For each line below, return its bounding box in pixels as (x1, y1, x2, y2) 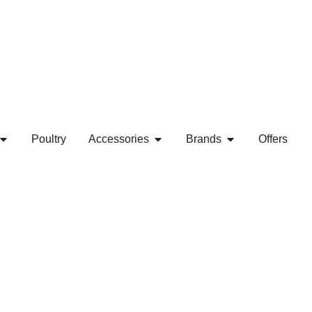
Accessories (88, 133, 149, 145)
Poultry (31, 133, 66, 145)
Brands (186, 133, 221, 145)
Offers (258, 133, 288, 145)
